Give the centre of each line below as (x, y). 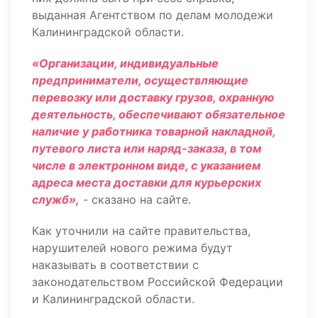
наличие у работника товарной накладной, (154, 131)
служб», (56, 199)
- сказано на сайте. (137, 199)
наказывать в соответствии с (115, 265)
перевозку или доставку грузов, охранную (153, 97)
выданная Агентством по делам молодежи (153, 15)
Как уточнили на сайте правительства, (141, 231)
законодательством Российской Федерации (158, 282)
